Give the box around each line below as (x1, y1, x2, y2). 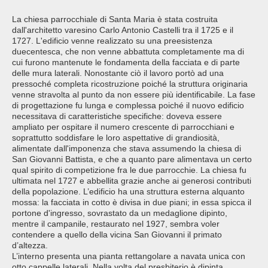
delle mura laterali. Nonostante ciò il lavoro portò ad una (12, 68, 224, 78)
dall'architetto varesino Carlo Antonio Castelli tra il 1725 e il (12, 25, 233, 35)
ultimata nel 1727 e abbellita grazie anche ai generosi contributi (12, 176, 251, 186)
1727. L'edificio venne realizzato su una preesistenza (12, 36, 212, 46)
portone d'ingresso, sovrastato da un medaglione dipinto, (12, 208, 227, 218)
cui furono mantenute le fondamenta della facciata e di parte (12, 57, 240, 68)
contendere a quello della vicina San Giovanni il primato (12, 230, 222, 240)
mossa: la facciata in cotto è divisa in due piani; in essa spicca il (12, 197, 251, 208)
